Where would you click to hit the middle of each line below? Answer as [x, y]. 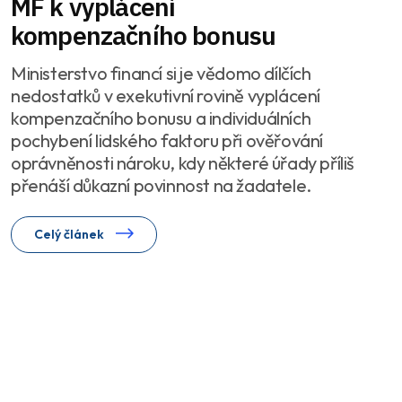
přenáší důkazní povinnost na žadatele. [161, 185]
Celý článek [70, 234]
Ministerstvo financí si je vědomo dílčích [161, 73]
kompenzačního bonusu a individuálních [161, 118]
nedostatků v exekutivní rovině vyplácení [166, 95]
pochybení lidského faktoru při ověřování [167, 140]
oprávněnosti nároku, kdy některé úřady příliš [183, 162]
